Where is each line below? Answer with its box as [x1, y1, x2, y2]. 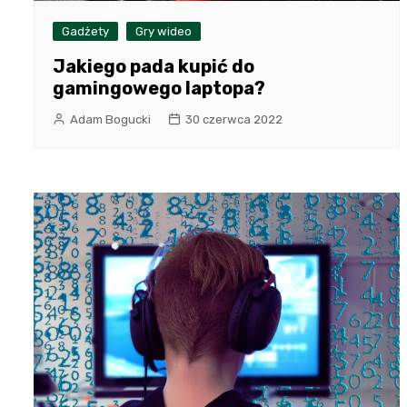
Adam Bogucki [70, 112, 151, 126]
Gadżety [62, 24, 109, 38]
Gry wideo [135, 24, 192, 38]
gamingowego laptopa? [53, 76, 265, 99]
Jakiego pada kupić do [53, 55, 254, 77]
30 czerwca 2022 [185, 112, 283, 126]
